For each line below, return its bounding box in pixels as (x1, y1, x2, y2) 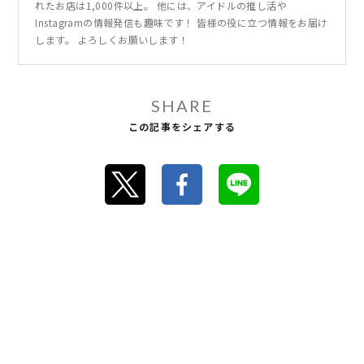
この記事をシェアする (128, 119, 236, 134)
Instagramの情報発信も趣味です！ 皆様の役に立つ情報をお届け (35, 15, 328, 30)
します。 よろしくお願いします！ (35, 32, 189, 47)
